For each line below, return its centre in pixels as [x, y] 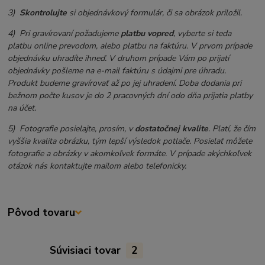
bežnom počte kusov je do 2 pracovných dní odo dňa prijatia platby [130, 96]
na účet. [22, 108]
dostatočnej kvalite [172, 129]
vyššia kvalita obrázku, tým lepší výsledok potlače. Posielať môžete [130, 141]
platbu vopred [147, 34]
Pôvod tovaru [42, 213]
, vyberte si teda [203, 34]
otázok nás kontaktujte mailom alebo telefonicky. [97, 166]
